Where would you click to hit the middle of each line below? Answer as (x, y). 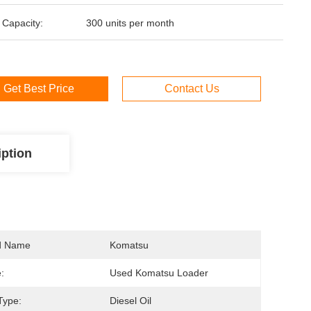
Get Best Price (39, 89)
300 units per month (130, 23)
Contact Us (192, 89)
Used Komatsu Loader (159, 273)
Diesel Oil (131, 301)
